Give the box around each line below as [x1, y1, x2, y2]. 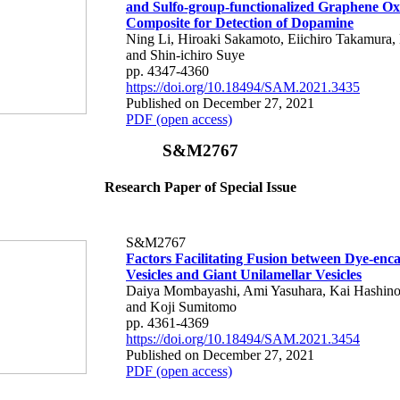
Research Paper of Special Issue [104, 179, 296, 196]
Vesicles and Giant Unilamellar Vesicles [126, 266, 362, 282]
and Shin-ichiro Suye [126, 46, 245, 62]
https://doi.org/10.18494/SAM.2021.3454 [126, 330, 360, 346]
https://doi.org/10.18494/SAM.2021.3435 [126, 79, 360, 95]
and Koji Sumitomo [126, 298, 237, 314]
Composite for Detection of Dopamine [126, 14, 354, 30]
